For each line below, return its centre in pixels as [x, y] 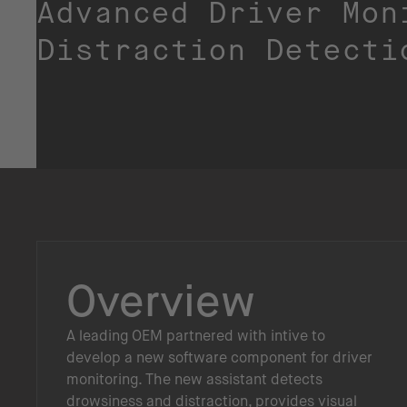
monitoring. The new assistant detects [194, 379]
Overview [161, 301]
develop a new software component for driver [219, 357]
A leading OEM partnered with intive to [196, 335]
